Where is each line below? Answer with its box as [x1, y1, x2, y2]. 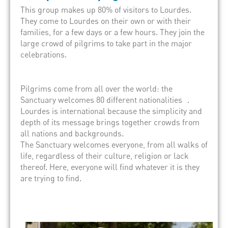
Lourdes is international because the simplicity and [20, 106, 202, 117]
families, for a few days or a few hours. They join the [20, 27, 205, 38]
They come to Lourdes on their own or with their [20, 16, 191, 26]
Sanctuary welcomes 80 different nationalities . [20, 95, 189, 105]
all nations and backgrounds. [20, 128, 131, 139]
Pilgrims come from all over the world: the [20, 83, 173, 94]
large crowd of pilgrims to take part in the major [20, 38, 192, 49]
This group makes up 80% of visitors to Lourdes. [20, 5, 198, 15]
